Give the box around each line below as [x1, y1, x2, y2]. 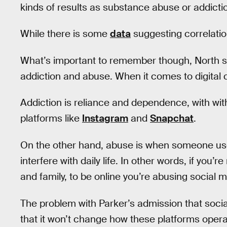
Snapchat [150, 112, 194, 125]
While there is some [20, 27, 110, 41]
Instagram [82, 112, 128, 125]
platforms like [20, 112, 82, 125]
